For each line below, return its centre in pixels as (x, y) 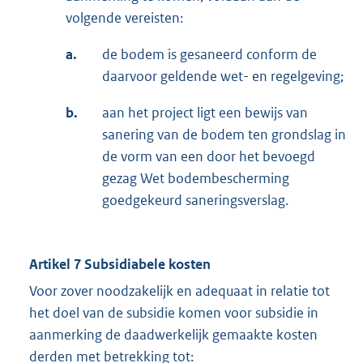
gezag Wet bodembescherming (196, 179)
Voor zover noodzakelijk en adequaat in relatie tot (179, 291)
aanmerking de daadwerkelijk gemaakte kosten (173, 335)
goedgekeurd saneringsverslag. (195, 201)
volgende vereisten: (124, 18)
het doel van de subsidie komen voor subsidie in (174, 313)
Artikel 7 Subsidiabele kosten (120, 265)
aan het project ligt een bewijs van (205, 113)
